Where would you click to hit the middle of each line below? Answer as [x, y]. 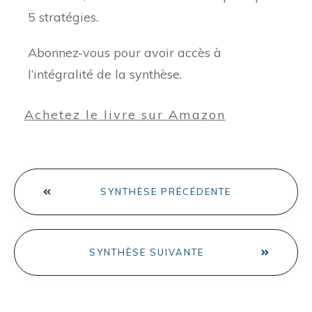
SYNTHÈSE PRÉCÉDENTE [166, 192]
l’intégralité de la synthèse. [105, 75]
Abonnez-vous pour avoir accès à [125, 53]
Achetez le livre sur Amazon [125, 115]
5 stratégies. [63, 17]
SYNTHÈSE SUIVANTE [146, 252]
